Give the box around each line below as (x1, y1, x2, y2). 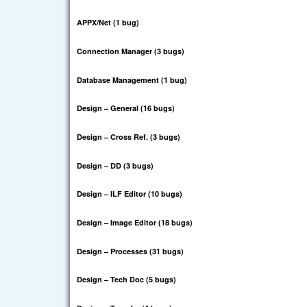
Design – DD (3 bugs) (77, 160, 153, 171)
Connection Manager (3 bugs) (77, 46, 184, 57)
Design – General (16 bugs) (77, 103, 175, 114)
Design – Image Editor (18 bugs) (77, 217, 193, 228)
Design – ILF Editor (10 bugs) (77, 188, 182, 199)
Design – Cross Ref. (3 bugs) (77, 131, 180, 142)
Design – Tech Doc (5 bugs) (77, 274, 176, 285)
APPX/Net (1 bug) (77, 17, 139, 28)
